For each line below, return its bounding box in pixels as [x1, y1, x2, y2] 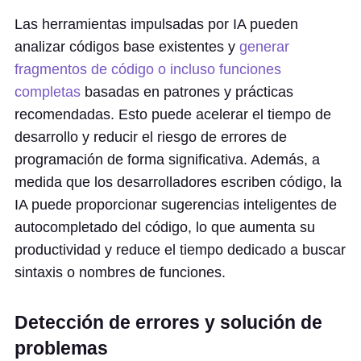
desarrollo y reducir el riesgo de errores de [15, 129, 287, 145]
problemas [15, 338, 108, 359]
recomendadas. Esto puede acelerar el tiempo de [15, 106, 331, 122]
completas [15, 84, 81, 100]
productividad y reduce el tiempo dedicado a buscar [15, 242, 346, 258]
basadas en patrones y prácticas [81, 84, 293, 100]
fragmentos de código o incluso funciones [15, 61, 281, 77]
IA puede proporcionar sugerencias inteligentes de [15, 197, 337, 213]
